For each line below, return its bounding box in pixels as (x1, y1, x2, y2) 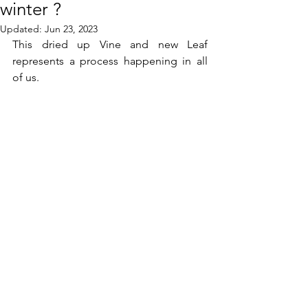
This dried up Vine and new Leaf (12, 38, 208, 51)
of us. (12, 71, 39, 84)
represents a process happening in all (12, 54, 208, 67)
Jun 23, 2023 (45, 23, 98, 35)
